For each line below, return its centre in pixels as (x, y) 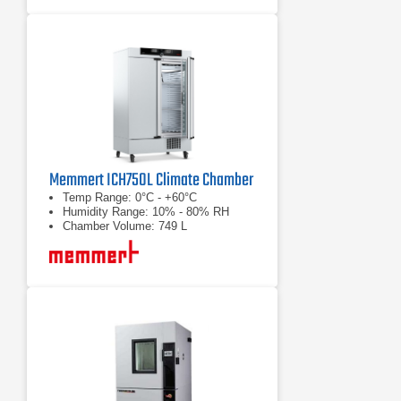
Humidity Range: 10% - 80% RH (146, 212)
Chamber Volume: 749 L (125, 226)
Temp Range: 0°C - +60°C (130, 197)
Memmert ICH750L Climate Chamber (151, 180)
